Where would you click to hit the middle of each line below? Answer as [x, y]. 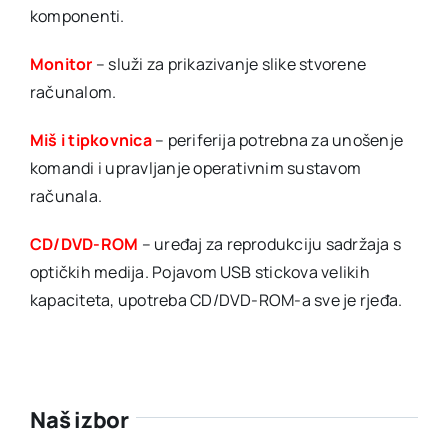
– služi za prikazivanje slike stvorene [231, 63]
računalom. [73, 91]
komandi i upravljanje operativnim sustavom [195, 167]
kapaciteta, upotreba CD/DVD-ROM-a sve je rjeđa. [216, 299]
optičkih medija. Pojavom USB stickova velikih [199, 271]
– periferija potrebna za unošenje [277, 139]
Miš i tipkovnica [90, 139]
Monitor [61, 63]
